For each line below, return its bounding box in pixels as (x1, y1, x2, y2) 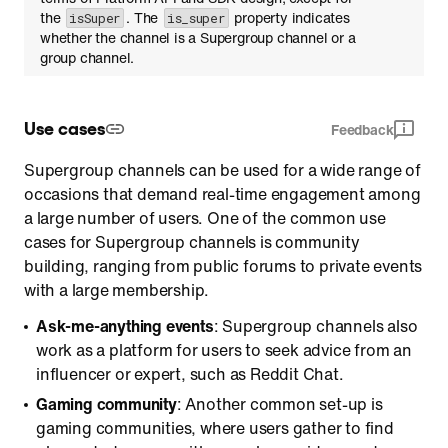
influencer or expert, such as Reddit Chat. (36, 362, 344, 386)
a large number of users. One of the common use (24, 206, 386, 230)
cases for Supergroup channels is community (24, 230, 360, 254)
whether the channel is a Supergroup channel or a (40, 27, 356, 48)
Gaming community (36, 392, 177, 416)
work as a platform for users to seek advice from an (36, 338, 412, 362)
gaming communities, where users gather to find (36, 416, 394, 440)
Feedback (330, 119, 394, 140)
